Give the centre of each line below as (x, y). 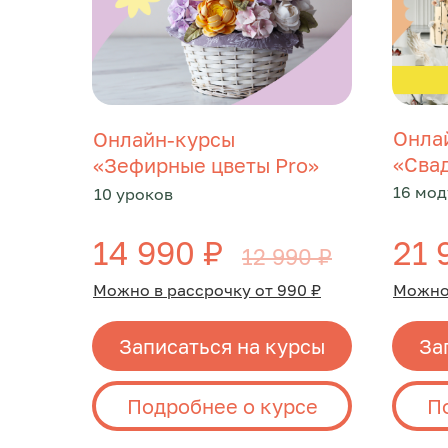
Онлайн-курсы (164, 139)
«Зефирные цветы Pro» (206, 165)
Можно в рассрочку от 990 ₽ (207, 290)
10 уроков (133, 194)
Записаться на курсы (222, 345)
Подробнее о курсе (222, 405)
